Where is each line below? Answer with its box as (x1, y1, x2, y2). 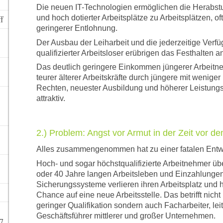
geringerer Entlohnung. (36, 24, 117, 33)
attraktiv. (36, 94, 65, 103)
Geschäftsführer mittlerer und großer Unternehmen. (36, 211, 216, 220)
